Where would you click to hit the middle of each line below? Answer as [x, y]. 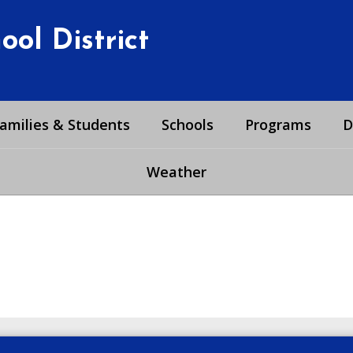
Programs [278, 124]
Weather [176, 172]
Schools [187, 124]
